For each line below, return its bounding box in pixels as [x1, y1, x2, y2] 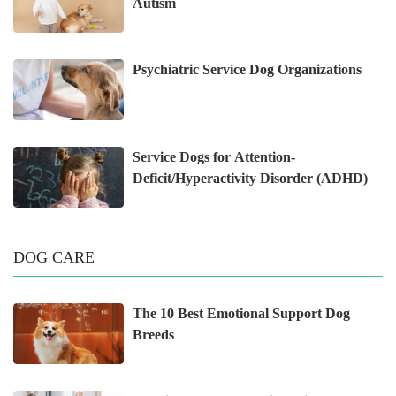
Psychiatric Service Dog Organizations [133, 62, 362, 78]
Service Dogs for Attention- [133, 149, 296, 165]
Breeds [133, 327, 175, 343]
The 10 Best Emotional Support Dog [133, 306, 351, 322]
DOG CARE [13, 248, 95, 267]
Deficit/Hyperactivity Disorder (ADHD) [133, 171, 369, 187]
